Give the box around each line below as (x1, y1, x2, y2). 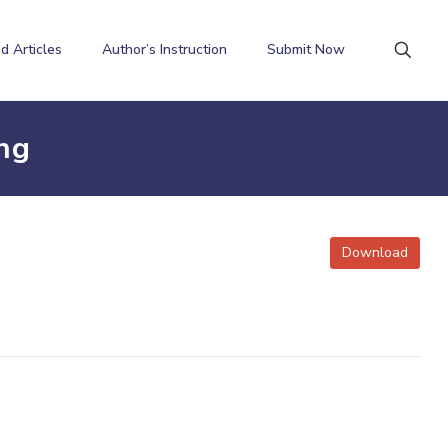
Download (342, 243, 409, 262)
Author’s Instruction (102, 40, 227, 59)
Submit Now (267, 40, 345, 59)
